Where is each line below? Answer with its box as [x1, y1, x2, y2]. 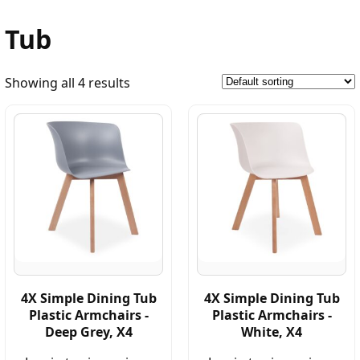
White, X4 [241, 322, 302, 341]
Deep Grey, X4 [44, 322, 133, 341]
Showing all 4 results [5, 73, 130, 92]
